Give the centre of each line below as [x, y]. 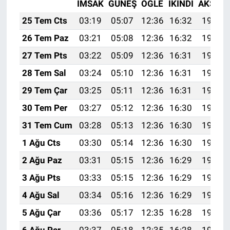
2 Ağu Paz [42, 160]
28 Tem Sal [44, 73]
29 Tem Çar [44, 90]
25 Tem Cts [44, 20]
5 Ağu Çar [41, 212]
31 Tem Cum [47, 125]
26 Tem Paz [45, 38]
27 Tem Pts [44, 55]
